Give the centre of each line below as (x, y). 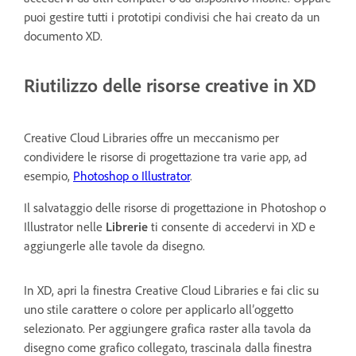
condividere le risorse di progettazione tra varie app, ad (165, 156)
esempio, (48, 175)
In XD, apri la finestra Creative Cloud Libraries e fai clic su (171, 290)
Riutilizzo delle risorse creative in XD (170, 85)
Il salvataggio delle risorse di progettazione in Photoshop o (175, 207)
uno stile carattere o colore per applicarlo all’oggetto (159, 309)
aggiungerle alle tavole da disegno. (114, 245)
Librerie (127, 226)
